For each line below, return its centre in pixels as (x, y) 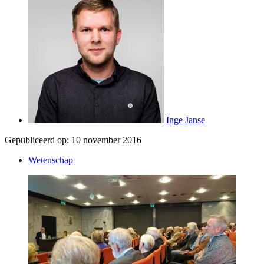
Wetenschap (51, 160)
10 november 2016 (106, 140)
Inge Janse (186, 120)
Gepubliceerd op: (37, 140)
